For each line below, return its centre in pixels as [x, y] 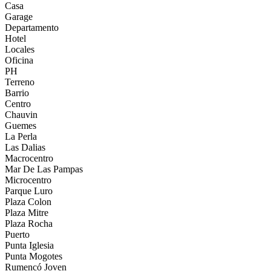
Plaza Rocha [29, 223]
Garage [19, 16]
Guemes [21, 125]
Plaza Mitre [27, 212]
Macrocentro [29, 158]
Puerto [17, 234]
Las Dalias [25, 147]
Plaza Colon [28, 201]
